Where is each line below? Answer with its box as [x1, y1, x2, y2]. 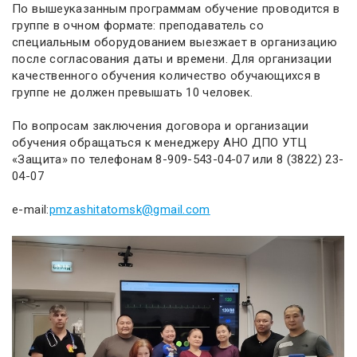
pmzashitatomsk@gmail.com [49, 202, 210, 217]
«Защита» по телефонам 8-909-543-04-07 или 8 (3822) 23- [12, 152, 344, 167]
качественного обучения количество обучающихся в [12, 69, 321, 83]
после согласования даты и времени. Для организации [12, 52, 331, 66]
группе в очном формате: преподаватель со [12, 18, 265, 33]
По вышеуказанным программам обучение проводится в [12, 2, 340, 16]
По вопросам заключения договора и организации [12, 119, 309, 133]
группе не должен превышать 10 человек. [12, 85, 253, 100]
